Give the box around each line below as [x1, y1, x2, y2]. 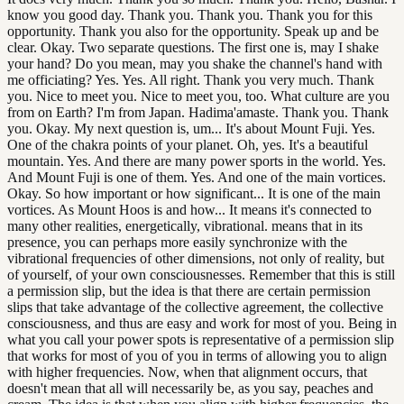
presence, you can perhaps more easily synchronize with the [7, 234, 347, 250]
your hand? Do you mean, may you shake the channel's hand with [7, 55, 382, 71]
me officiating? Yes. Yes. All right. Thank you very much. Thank [7, 71, 374, 87]
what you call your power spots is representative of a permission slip [7, 331, 394, 347]
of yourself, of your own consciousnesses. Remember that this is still [7, 266, 395, 282]
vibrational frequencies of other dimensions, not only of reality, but [7, 250, 384, 266]
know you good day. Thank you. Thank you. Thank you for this [7, 6, 372, 23]
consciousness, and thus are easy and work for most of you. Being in [7, 315, 397, 331]
